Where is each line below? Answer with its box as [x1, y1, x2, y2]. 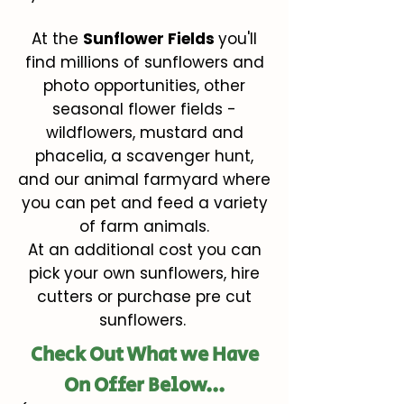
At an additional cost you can [27, 239, 262, 261]
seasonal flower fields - [52, 98, 236, 120]
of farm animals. [79, 216, 209, 237]
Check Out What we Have [30, 341, 259, 370]
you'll [218, 28, 257, 50]
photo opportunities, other [43, 75, 245, 96]
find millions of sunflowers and [24, 51, 264, 73]
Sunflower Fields [83, 28, 218, 50]
